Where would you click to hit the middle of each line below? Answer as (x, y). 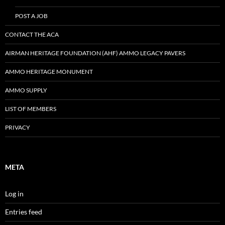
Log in (14, 194)
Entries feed (24, 212)
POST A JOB (31, 16)
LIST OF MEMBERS (31, 109)
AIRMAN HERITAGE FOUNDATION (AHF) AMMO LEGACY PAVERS (95, 53)
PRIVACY (18, 127)
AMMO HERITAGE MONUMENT (49, 72)
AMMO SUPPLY (26, 90)
